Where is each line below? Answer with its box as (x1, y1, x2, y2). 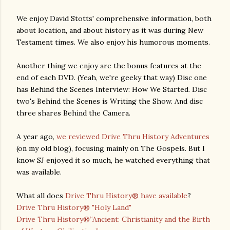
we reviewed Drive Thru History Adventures (56, 131, 209, 141)
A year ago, (16, 131, 56, 141)
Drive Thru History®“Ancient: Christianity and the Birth (16, 214, 210, 224)
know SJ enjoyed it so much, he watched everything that (16, 155, 210, 165)
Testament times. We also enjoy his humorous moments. (16, 37, 210, 47)
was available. (16, 167, 62, 177)
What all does (16, 190, 65, 200)
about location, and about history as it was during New (16, 25, 203, 35)
